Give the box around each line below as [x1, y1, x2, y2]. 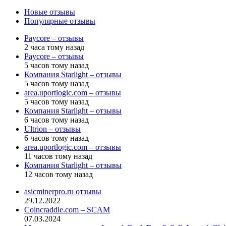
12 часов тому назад [24, 169, 93, 179]
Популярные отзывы [24, 16, 95, 25]
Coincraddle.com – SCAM [24, 205, 110, 214]
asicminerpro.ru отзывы [24, 187, 101, 196]
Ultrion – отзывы [24, 124, 81, 133]
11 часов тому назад [24, 151, 92, 160]
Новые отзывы [24, 7, 75, 16]
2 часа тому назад [24, 42, 84, 51]
